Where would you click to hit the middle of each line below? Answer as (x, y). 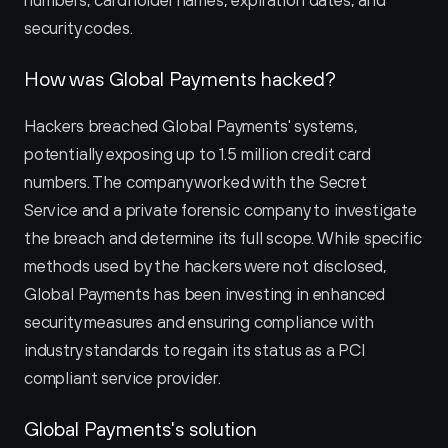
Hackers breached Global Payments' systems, (191, 126)
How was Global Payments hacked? (180, 78)
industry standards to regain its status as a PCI (194, 350)
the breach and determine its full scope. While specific (223, 238)
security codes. (78, 28)
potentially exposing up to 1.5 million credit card (197, 154)
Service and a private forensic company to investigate (220, 210)
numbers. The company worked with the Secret (195, 182)
